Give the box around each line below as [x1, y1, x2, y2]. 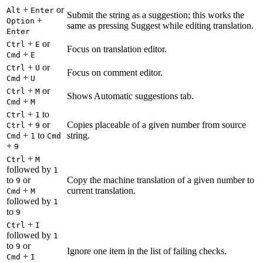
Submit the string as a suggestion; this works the [67, 9, 244, 20]
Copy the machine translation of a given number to [67, 174, 254, 185]
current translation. [67, 185, 136, 195]
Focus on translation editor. [67, 43, 167, 54]
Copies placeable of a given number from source [67, 119, 246, 130]
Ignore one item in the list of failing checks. [67, 245, 227, 256]
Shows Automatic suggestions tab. [67, 90, 194, 101]
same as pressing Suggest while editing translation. [67, 20, 254, 31]
